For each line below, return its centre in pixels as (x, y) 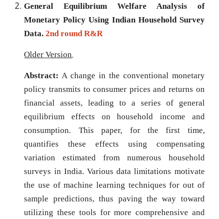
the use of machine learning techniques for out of (114, 185)
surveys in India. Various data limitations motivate (114, 171)
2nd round (64, 33)
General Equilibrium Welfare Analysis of (114, 6)
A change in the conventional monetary (132, 76)
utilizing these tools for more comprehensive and (114, 212)
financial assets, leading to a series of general (114, 103)
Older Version (48, 55)
